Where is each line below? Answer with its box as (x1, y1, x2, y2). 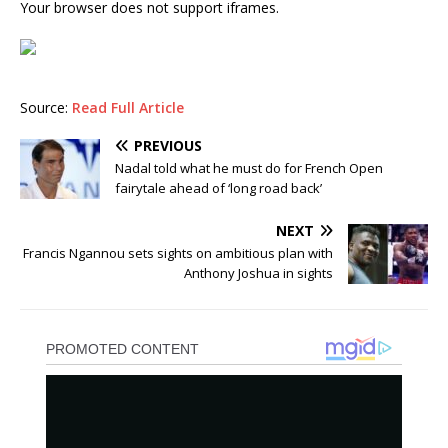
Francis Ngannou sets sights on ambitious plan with (23, 244, 333, 263)
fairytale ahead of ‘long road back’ (115, 179, 322, 198)
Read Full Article (72, 98, 184, 118)
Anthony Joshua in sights (184, 264, 333, 283)
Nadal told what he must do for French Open (115, 159, 383, 178)
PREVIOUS (134, 136, 202, 156)
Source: (20, 98, 72, 118)
